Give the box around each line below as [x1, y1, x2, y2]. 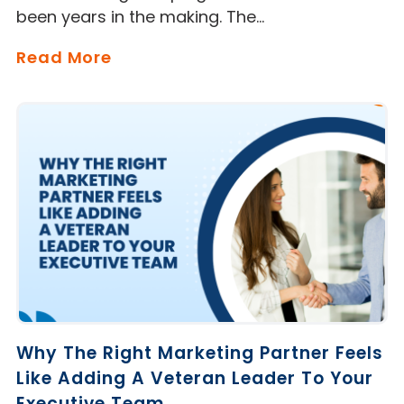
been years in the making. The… [16, 5, 264, 29]
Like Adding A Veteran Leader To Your [16, 366, 373, 391]
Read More [16, 46, 113, 69]
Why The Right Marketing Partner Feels [16, 341, 383, 366]
